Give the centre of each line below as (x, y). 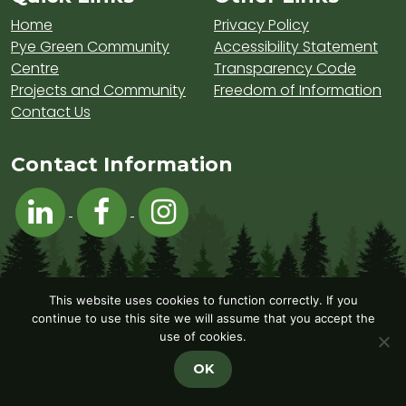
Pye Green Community (90, 46)
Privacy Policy (261, 24)
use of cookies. (203, 336)
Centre (35, 68)
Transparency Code (285, 68)
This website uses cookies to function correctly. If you (203, 300)
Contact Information (122, 164)
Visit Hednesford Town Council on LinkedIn (219, 192)
